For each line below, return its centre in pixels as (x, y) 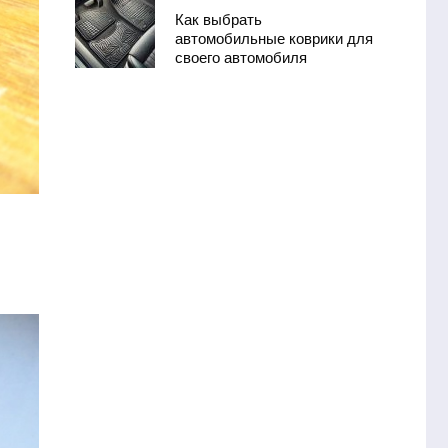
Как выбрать (218, 18)
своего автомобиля (240, 56)
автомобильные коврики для (273, 37)
